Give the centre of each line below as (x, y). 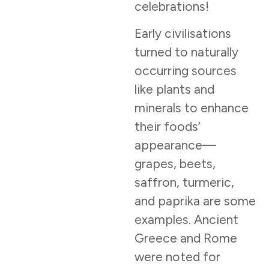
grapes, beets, (175, 164)
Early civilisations (183, 34)
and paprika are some (195, 201)
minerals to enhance (192, 108)
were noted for (177, 257)
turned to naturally (186, 52)
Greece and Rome (186, 238)
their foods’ (168, 127)
